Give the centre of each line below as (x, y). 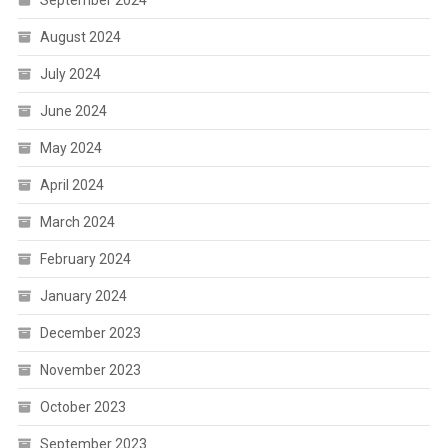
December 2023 (90, 333)
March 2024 (77, 222)
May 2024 (70, 148)
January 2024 (83, 296)
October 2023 (82, 407)
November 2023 (90, 370)
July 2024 (70, 74)
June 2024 (73, 111)
